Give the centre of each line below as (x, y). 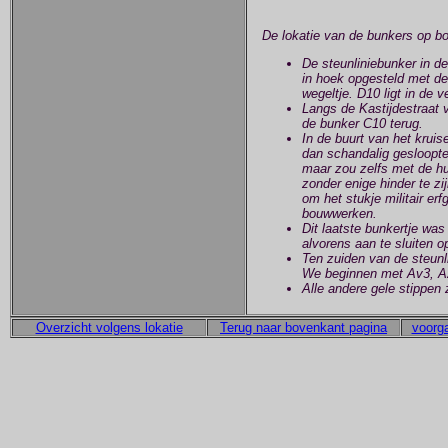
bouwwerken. (339, 213)
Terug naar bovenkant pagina (303, 327)
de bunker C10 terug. (362, 123)
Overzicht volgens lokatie (109, 327)
